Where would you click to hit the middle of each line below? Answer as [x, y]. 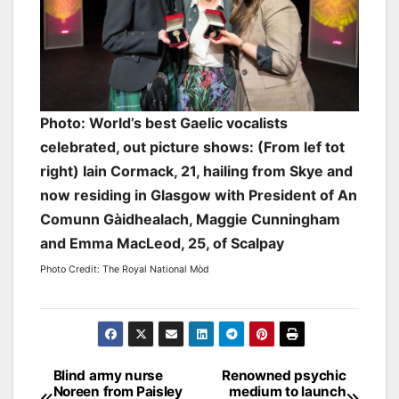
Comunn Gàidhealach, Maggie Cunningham [190, 219]
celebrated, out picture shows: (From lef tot [192, 147]
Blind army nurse [108, 375]
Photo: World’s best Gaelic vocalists [164, 122]
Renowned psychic [284, 375]
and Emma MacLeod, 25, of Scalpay [162, 243]
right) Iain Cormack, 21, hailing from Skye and [196, 171]
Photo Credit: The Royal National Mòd [125, 269]
